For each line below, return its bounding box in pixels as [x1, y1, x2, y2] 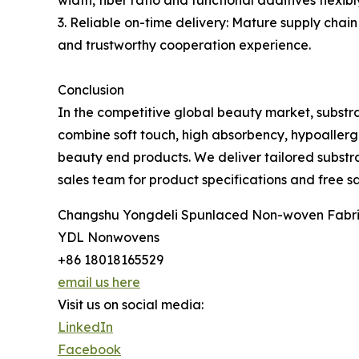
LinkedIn [58, 319, 113, 335]
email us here [58, 274, 140, 290]
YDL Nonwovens [58, 229, 159, 245]
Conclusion [58, 82, 124, 98]
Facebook [58, 341, 121, 357]
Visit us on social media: [58, 296, 204, 313]
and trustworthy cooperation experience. [58, 37, 311, 53]
